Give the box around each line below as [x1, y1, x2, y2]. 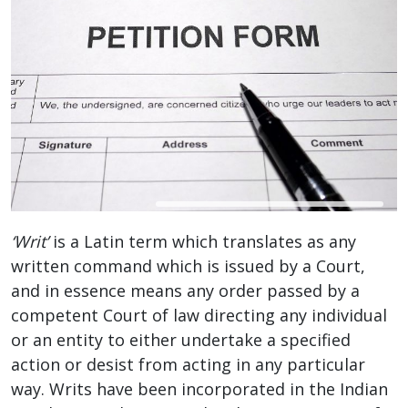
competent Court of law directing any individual [11, 303, 387, 326]
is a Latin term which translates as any [48, 229, 356, 252]
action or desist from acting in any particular [11, 352, 365, 375]
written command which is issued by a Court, [11, 254, 365, 277]
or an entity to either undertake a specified [11, 328, 351, 351]
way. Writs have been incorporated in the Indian [11, 377, 388, 400]
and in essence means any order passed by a [11, 279, 360, 301]
